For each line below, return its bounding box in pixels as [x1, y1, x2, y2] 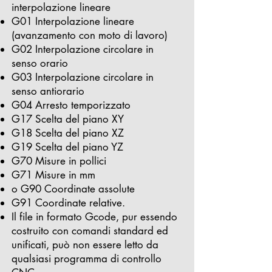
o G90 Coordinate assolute [12, 182, 135, 195]
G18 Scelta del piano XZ [12, 126, 124, 140]
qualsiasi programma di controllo [12, 252, 161, 265]
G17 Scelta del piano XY [12, 112, 124, 126]
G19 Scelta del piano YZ [12, 140, 123, 154]
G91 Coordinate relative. [12, 196, 125, 209]
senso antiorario [12, 84, 84, 98]
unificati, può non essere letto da [12, 238, 158, 251]
